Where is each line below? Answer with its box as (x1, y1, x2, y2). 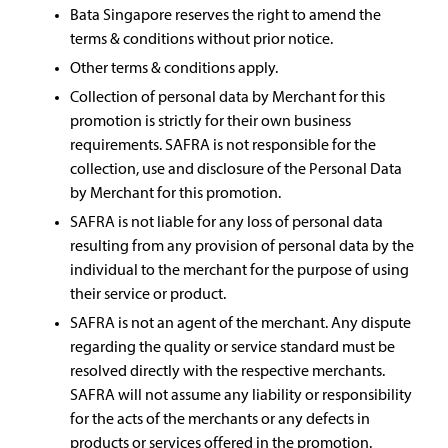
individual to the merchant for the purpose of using (70, 262, 409, 279)
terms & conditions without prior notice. (70, 31, 333, 48)
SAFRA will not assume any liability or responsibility (70, 387, 412, 404)
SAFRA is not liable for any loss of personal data (70, 214, 383, 231)
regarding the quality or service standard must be (70, 339, 395, 356)
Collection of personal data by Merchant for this (70, 89, 385, 106)
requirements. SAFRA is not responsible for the (70, 137, 376, 154)
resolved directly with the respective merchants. (70, 363, 385, 380)
